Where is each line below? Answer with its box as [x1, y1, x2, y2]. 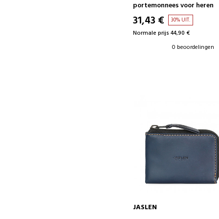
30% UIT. [171, 15, 191, 24]
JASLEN [133, 201, 157, 213]
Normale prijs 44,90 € [133, 28, 190, 38]
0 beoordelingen [172, 42, 215, 52]
